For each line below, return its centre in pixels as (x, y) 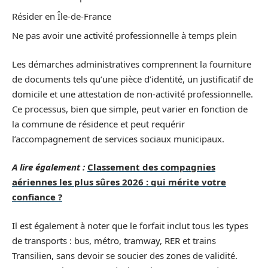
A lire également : (48, 167)
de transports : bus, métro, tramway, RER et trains (114, 240)
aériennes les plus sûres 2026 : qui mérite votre (119, 182)
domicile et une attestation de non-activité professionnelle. (133, 94)
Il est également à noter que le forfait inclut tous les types (130, 225)
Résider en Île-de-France (62, 16)
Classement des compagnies (151, 167)
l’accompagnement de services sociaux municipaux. (118, 138)
